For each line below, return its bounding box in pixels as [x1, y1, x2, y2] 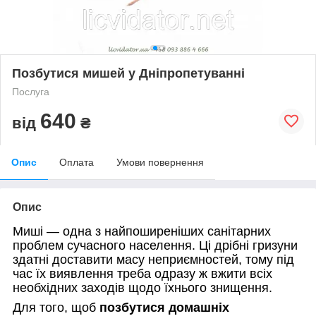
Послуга [12, 85, 49, 97]
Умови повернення [116, 156, 204, 168]
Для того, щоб [13, 300, 96, 315]
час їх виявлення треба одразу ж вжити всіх [13, 266, 272, 281]
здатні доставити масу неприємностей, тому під [13, 252, 294, 267]
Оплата [59, 156, 94, 168]
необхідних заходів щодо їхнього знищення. [13, 280, 272, 295]
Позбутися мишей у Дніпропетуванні [12, 66, 245, 80]
